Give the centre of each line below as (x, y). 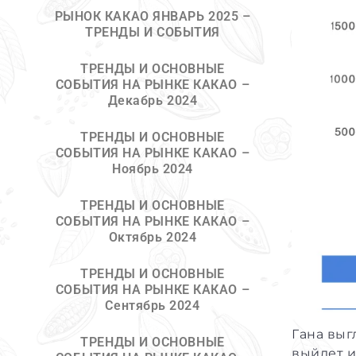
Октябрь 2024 (153, 237)
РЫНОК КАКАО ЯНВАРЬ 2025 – (153, 16)
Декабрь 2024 (153, 101)
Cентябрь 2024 (153, 306)
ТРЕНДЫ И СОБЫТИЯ (153, 32)
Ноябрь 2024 (153, 169)
